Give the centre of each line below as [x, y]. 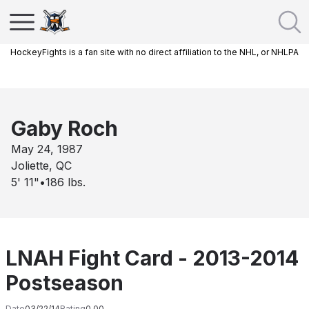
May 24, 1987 [47, 149]
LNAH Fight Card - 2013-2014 [152, 258]
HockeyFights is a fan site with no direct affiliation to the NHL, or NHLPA [154, 52]
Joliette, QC [41, 166]
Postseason [64, 283]
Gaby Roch [64, 128]
